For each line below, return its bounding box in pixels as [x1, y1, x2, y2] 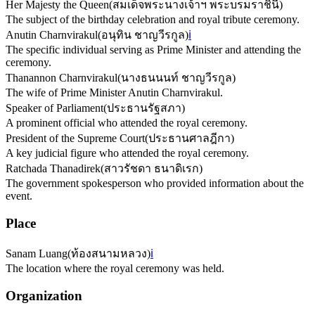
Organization [6, 288, 82, 303]
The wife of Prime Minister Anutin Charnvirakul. [6, 86, 223, 99]
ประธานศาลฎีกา [148, 132, 231, 145]
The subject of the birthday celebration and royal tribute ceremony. [6, 13, 300, 26]
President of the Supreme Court [6, 132, 145, 145]
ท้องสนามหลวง [71, 247, 147, 259]
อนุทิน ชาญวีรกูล [101, 29, 185, 41]
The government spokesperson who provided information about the [6, 177, 304, 190]
